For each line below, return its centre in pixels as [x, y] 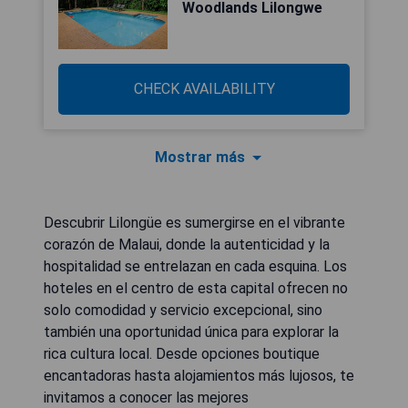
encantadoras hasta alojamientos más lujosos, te [199, 376]
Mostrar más [199, 157]
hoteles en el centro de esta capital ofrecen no [196, 288]
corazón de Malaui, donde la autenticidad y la [187, 245]
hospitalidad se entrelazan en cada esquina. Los [195, 266]
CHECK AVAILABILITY [204, 89]
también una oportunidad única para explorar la [191, 332]
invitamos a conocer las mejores [146, 398]
